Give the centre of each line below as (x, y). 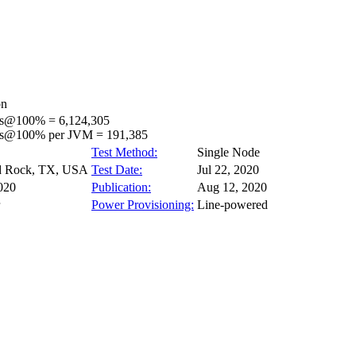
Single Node (228, 152)
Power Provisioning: (143, 205)
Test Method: (124, 152)
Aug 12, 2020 (232, 187)
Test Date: (117, 170)
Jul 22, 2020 (228, 170)
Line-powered (232, 205)
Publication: (121, 187)
